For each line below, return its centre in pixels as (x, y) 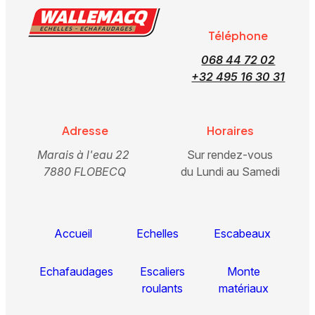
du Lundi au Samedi (230, 171)
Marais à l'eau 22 (85, 154)
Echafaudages (76, 271)
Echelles (157, 233)
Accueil (73, 233)
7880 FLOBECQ (85, 171)
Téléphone (238, 35)
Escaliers (162, 271)
